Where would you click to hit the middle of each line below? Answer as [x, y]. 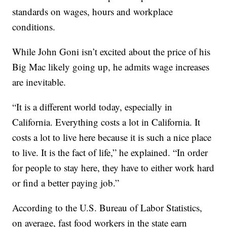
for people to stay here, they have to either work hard [113, 167]
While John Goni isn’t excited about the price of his [111, 51]
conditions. [34, 26]
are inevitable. [39, 82]
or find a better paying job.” [66, 182]
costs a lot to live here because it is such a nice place [112, 137]
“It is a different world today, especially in [92, 106]
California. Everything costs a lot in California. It [106, 122]
